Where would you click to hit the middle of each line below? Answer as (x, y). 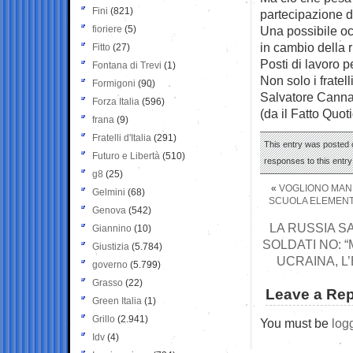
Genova (109, 210)
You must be (296, 323)
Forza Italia (116, 101)
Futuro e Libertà (126, 156)
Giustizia (111, 246)
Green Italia (117, 301)
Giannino (112, 228)
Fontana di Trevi (127, 65)
